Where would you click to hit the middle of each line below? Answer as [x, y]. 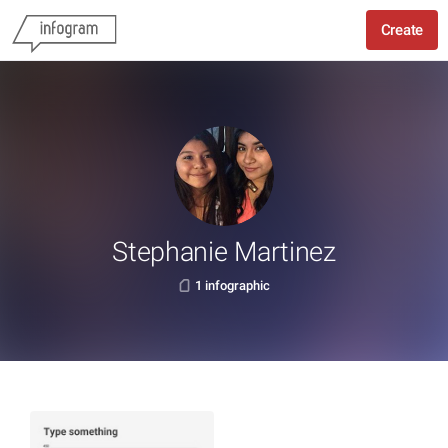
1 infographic [232, 285]
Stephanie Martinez [224, 252]
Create [401, 30]
